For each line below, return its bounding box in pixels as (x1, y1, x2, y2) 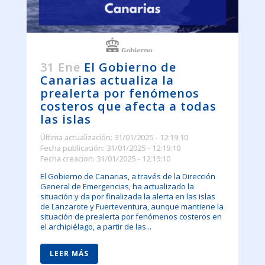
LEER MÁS (49, 248, 89, 259)
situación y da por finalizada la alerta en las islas (40, 191, 215, 202)
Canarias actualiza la (40, 72, 174, 89)
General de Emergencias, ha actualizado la (40, 181, 194, 192)
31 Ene (40, 59, 80, 76)
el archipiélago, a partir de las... (40, 221, 151, 232)
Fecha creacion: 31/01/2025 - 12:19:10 (40, 153, 170, 164)
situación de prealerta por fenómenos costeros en (40, 211, 222, 222)
